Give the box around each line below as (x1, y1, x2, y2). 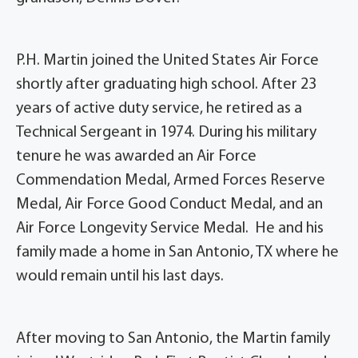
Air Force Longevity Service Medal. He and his (16, 221, 324, 237)
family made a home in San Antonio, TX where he (16, 245, 339, 261)
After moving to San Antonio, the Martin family (16, 331, 330, 348)
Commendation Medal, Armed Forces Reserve (16, 173, 325, 189)
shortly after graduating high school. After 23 (16, 77, 316, 93)
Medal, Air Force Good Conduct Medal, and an (16, 197, 323, 213)
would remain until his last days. (16, 268, 227, 285)
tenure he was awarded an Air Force (16, 149, 257, 165)
